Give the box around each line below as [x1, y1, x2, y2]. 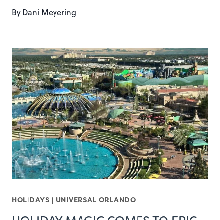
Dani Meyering [22, 6, 77, 18]
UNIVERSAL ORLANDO [55, 195, 136, 205]
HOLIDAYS [12, 195, 50, 205]
